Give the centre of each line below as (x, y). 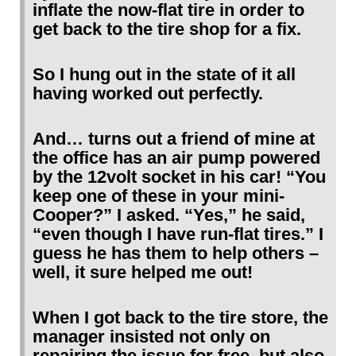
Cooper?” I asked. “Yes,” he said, (169, 215)
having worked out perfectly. (148, 93)
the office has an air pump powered (176, 157)
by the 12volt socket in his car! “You (179, 176)
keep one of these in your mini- (159, 195)
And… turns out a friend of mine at (174, 138)
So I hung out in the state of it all (164, 74)
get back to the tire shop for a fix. (167, 29)
